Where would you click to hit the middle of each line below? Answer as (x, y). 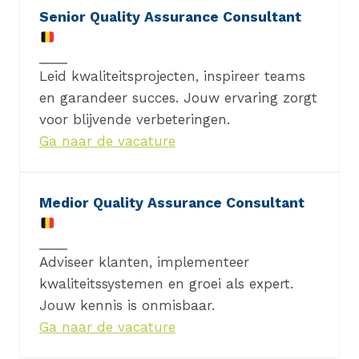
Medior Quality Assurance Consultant (172, 203)
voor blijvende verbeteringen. (135, 120)
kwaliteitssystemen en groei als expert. (166, 284)
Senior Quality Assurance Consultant (170, 17)
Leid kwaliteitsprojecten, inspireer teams (172, 77)
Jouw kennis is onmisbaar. (127, 306)
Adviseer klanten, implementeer (144, 262)
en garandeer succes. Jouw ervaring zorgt (178, 98)
